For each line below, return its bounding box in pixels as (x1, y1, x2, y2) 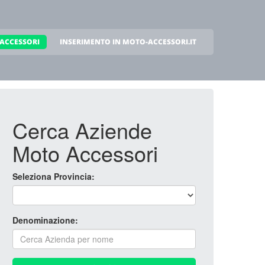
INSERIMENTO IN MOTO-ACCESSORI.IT (60, 37, 196, 47)
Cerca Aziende (12, 115, 152, 145)
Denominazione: (12, 214, 78, 226)
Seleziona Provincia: (12, 170, 95, 182)
